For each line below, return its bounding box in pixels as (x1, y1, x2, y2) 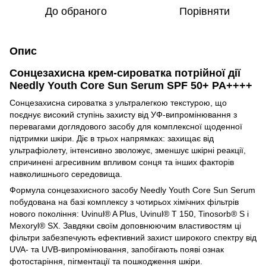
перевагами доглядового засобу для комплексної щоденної (9, 121, 242, 131)
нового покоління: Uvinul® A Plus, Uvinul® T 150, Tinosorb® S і (9, 208, 249, 218)
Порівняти (179, 5, 230, 17)
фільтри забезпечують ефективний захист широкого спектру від (9, 232, 256, 242)
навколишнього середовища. (9, 169, 122, 179)
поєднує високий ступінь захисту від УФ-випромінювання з (9, 109, 237, 119)
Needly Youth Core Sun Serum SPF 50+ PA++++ (9, 79, 255, 91)
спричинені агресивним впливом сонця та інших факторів (9, 157, 234, 167)
